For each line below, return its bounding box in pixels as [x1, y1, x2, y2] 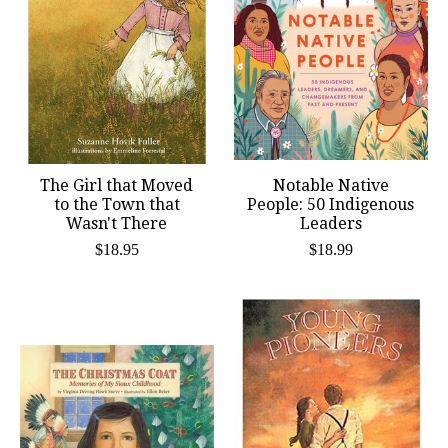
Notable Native [272, 176, 389, 196]
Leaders [299, 214, 362, 234]
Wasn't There [66, 214, 168, 234]
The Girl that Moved [40, 176, 194, 196]
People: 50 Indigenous [247, 195, 415, 215]
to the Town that [53, 195, 180, 215]
